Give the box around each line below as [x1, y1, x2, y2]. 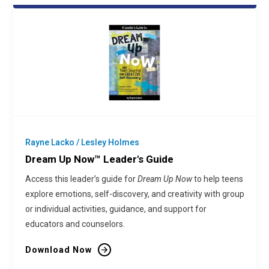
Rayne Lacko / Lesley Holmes [25, 138, 139, 147]
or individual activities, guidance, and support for [25, 204, 207, 214]
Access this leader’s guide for [25, 174, 138, 184]
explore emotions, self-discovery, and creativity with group [25, 189, 244, 199]
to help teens [192, 174, 243, 184]
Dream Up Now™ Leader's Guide [25, 153, 174, 165]
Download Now [25, 245, 92, 255]
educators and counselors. [25, 219, 125, 229]
